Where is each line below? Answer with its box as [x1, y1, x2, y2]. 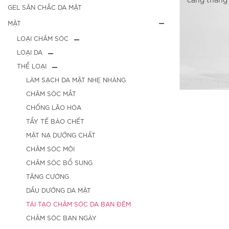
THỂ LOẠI [17, 62, 47, 70]
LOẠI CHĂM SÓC [17, 34, 68, 42]
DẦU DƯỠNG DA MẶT [26, 186, 91, 194]
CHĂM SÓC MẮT [26, 89, 76, 98]
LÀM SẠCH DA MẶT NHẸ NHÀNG [26, 76, 126, 84]
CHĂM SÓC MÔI [26, 145, 75, 153]
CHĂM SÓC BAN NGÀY [26, 214, 97, 222]
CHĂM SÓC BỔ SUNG [26, 158, 93, 167]
